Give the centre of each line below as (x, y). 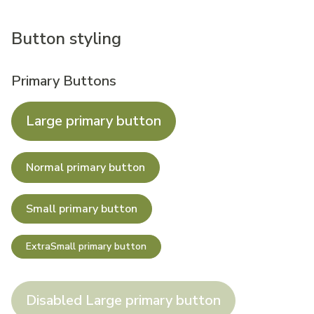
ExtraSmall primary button (86, 246)
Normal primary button (86, 168)
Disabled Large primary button (123, 300)
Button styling (66, 39)
